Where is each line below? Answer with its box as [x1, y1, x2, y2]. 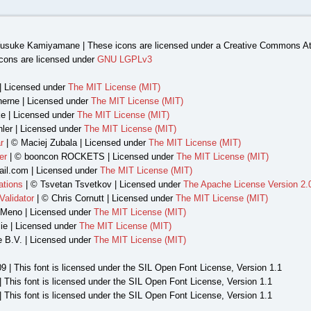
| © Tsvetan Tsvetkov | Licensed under [22, 179, 183, 190]
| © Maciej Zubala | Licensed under [3, 137, 149, 148]
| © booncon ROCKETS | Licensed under [6, 151, 176, 162]
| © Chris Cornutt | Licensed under [33, 193, 176, 203]
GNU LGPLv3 [96, 54, 152, 65]
